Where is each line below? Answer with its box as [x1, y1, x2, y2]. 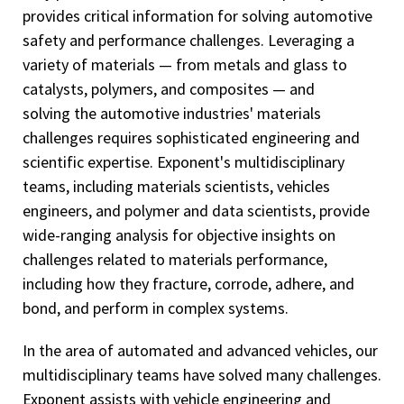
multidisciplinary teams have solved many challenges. [23, 364, 381, 385]
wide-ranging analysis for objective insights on [23, 225, 335, 245]
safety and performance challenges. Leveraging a [23, 30, 354, 50]
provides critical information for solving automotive [23, 5, 372, 26]
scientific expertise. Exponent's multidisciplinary [23, 151, 344, 172]
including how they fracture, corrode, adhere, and [23, 273, 354, 294]
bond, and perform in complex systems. [23, 298, 292, 318]
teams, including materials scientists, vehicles [23, 176, 330, 197]
